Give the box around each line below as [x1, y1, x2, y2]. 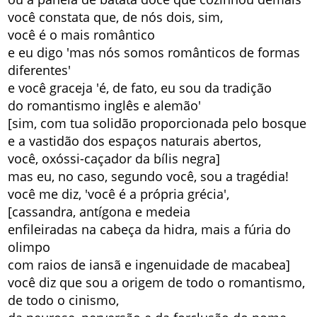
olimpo [8, 238, 51, 255]
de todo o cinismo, [8, 291, 120, 309]
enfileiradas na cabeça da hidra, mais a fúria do [8, 220, 292, 238]
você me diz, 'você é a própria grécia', [8, 185, 230, 202]
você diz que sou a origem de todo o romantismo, [8, 273, 306, 291]
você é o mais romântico [8, 25, 156, 43]
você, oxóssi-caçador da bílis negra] [8, 149, 221, 167]
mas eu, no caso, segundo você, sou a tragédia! [8, 167, 289, 185]
